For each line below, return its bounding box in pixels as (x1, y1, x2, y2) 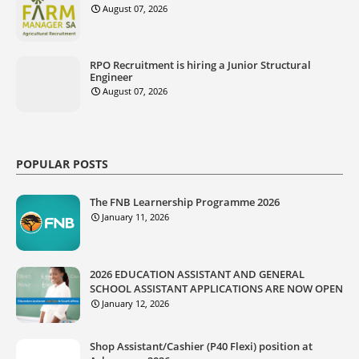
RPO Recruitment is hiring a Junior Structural (90, 57, 311, 72)
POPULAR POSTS (16, 155, 108, 171)
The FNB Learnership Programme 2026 (90, 194, 280, 209)
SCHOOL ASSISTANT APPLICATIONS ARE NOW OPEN (90, 280, 343, 296)
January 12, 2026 (102, 296, 169, 309)
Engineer (90, 69, 133, 84)
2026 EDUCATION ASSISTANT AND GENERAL (90, 266, 305, 281)
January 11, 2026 (102, 210, 169, 223)
